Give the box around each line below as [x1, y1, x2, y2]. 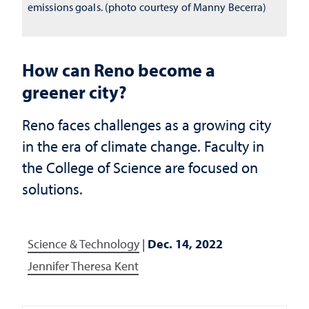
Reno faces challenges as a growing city [22, 114, 271, 134]
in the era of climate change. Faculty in [22, 136, 264, 156]
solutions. [22, 179, 83, 199]
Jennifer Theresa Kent [28, 258, 139, 274]
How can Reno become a [22, 58, 215, 81]
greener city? [22, 80, 127, 103]
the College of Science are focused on [22, 157, 258, 177]
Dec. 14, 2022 [148, 236, 223, 252]
